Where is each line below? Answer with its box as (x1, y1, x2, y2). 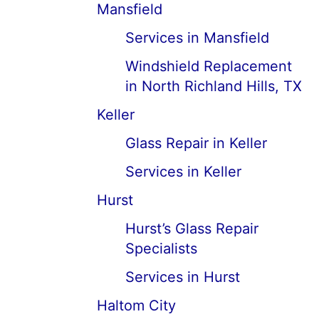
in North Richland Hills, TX (125, 78, 302, 95)
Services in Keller (125, 163, 241, 180)
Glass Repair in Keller (125, 135, 267, 152)
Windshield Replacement (125, 58, 292, 75)
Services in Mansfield (125, 29, 269, 46)
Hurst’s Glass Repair (125, 220, 258, 237)
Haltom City (97, 297, 176, 314)
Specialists (125, 240, 197, 257)
